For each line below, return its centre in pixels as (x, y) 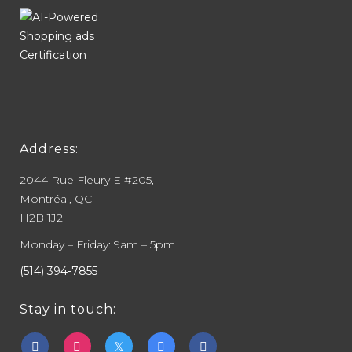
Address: (49, 148)
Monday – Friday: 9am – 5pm (97, 244)
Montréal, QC (56, 198)
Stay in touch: (68, 309)
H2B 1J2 (41, 217)
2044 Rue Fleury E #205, (87, 180)
